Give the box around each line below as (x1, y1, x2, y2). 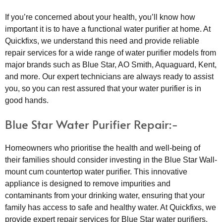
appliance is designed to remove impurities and (5, 179, 170, 188)
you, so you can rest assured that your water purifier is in (5, 84, 201, 93)
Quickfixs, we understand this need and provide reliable (5, 36, 199, 45)
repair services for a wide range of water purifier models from (5, 48, 216, 57)
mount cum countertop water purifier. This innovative (5, 167, 187, 176)
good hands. (5, 96, 49, 105)
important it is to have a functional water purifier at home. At (5, 24, 211, 33)
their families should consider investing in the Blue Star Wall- (5, 155, 217, 164)
